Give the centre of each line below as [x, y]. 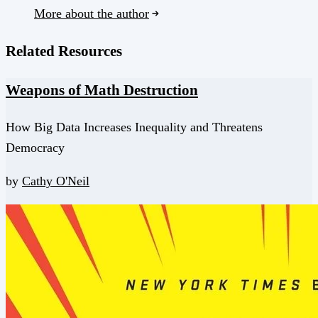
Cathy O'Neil [56, 181]
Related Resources [64, 51]
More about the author [92, 13]
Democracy [35, 148]
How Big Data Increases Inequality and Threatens [134, 127]
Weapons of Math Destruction [102, 90]
